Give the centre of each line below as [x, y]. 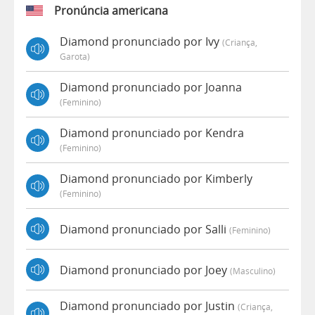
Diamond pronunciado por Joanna [151, 88]
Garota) [75, 57]
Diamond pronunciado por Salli [144, 229]
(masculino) [253, 270]
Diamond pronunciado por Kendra [152, 133]
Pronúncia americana [111, 11]
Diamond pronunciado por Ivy [141, 42]
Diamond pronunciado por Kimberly [156, 179]
